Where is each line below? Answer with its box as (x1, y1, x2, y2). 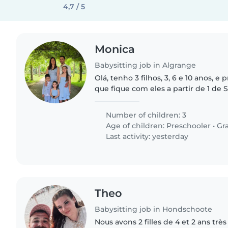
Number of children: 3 (104, 110, 187, 120)
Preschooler (166, 121, 211, 130)
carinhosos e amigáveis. (95, 105, 182, 115)
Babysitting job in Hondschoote (95, 204, 213, 214)
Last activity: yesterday (104, 131, 189, 141)
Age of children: (104, 121, 167, 130)
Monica (95, 43, 135, 55)
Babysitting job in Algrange (95, 60, 196, 70)
